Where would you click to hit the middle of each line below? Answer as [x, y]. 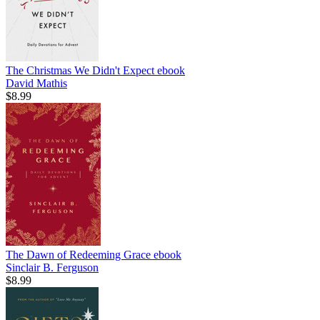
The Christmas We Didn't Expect [81, 70]
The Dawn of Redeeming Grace [80, 254]
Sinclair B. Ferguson [52, 267]
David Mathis [36, 83]
